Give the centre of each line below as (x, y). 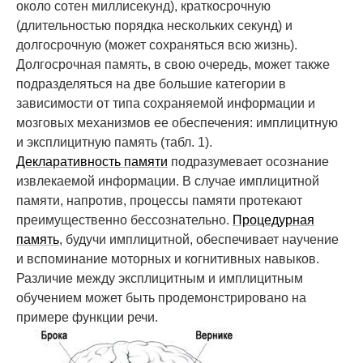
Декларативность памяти (92, 162)
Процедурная (273, 220)
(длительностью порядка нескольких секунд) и (154, 26)
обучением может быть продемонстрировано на (161, 298)
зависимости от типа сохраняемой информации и (166, 104)
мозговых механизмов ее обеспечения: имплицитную (177, 123)
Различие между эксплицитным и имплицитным (160, 279)
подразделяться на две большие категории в (151, 84)
